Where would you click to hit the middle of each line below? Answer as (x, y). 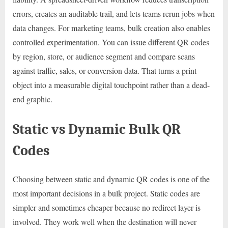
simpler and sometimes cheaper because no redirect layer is (107, 207)
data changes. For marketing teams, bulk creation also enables (111, 27)
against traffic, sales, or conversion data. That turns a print (105, 70)
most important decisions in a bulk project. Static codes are (106, 193)
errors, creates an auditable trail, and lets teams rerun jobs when (114, 13)
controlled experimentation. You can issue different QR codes (111, 42)
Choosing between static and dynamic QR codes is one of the (111, 179)
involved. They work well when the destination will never (105, 221)
